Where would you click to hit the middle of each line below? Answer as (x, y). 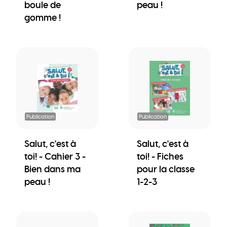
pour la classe (166, 169)
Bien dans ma (52, 169)
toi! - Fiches (160, 156)
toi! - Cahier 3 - (55, 156)
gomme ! (43, 17)
